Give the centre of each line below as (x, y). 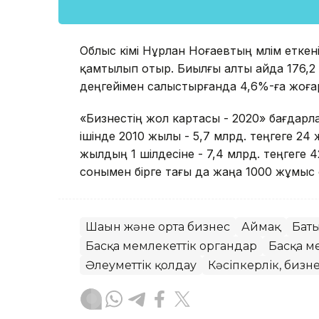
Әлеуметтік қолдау (141, 266)
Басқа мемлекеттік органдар (171, 246)
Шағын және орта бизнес (158, 227)
